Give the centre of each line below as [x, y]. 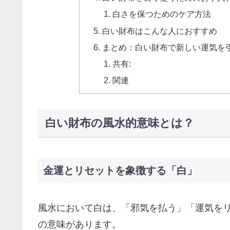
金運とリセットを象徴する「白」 [120, 170]
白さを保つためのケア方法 [161, 14]
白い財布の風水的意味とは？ [119, 123]
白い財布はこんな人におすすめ [160, 31]
